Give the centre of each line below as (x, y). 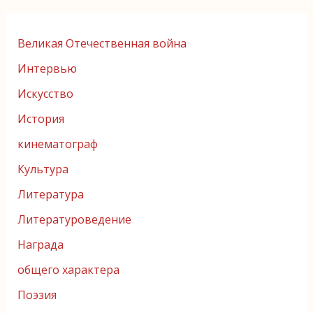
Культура (43, 169)
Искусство (45, 93)
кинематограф (57, 144)
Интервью (47, 68)
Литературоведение (74, 219)
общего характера (68, 269)
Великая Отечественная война (102, 43)
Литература (50, 194)
